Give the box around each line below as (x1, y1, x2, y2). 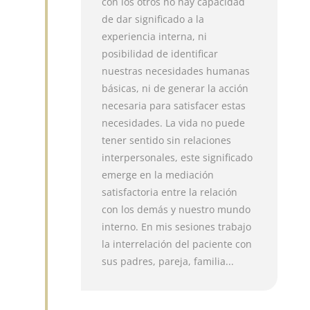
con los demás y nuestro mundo (102, 202, 251, 216)
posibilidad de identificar (102, 46, 219, 60)
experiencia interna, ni (102, 29, 208, 43)
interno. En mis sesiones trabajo (102, 219, 252, 233)
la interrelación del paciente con (102, 237, 253, 250)
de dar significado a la (102, 12, 205, 26)
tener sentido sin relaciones (102, 133, 232, 147)
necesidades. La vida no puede (102, 116, 246, 129)
